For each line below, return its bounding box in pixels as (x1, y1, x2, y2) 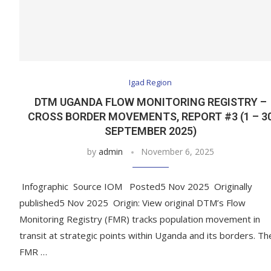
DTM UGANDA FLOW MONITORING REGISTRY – (34, 96, 267, 109)
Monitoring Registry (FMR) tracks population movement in (19, 213, 260, 226)
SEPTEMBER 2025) (104, 125, 197, 138)
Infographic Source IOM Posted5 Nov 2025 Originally (19, 180, 252, 193)
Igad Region (129, 77, 172, 88)
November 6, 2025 (140, 146, 214, 158)
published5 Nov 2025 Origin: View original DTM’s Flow (19, 197, 246, 209)
